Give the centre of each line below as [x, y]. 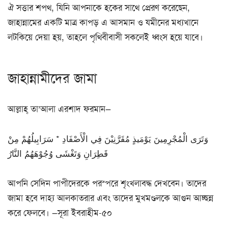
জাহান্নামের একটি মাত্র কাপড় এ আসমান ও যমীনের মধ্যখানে [103, 23]
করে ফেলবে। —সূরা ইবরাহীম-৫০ [60, 212]
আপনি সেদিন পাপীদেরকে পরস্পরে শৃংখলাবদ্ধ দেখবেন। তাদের [107, 183]
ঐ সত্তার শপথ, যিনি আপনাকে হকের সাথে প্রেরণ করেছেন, [99, 8]
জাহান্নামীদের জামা [52, 79]
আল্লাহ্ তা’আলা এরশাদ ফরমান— [59, 109]
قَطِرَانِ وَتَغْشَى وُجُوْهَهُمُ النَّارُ [58, 153]
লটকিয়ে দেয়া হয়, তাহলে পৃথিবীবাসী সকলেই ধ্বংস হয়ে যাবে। [105, 37]
